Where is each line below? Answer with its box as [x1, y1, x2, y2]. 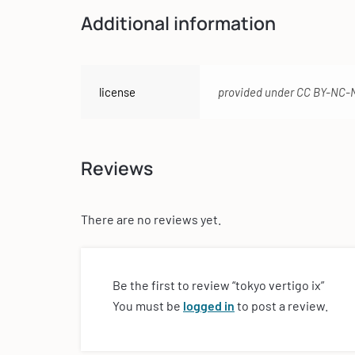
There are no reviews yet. [81, 212, 221, 227]
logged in [183, 298, 235, 314]
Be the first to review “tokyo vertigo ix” [113, 277, 324, 293]
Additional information [81, 10, 276, 36]
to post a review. [235, 298, 328, 314]
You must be [113, 298, 183, 314]
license [99, 85, 136, 100]
